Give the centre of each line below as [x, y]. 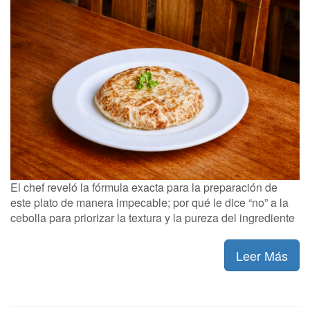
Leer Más [262, 255]
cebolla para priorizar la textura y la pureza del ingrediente [153, 217]
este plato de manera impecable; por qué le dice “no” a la [149, 202]
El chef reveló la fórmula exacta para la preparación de [144, 187]
